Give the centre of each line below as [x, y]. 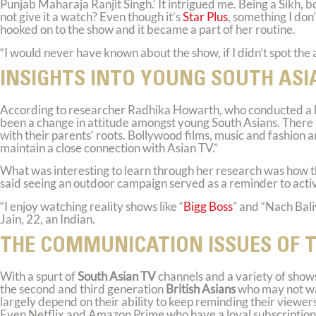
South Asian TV [116, 276]
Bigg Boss [208, 206]
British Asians [201, 289]
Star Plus [205, 17]
